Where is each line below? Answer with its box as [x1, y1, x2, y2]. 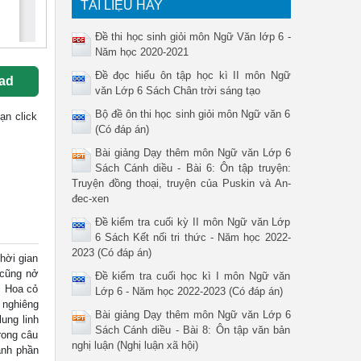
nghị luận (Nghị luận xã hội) [71, 338, 198, 351]
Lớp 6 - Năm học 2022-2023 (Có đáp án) [94, 284, 283, 297]
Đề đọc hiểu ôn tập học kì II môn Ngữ [94, 68, 291, 81]
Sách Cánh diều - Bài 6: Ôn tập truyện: [94, 161, 291, 174]
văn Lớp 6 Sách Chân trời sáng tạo [94, 84, 260, 97]
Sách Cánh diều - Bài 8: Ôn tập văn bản [94, 323, 291, 336]
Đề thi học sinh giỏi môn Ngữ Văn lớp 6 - [94, 30, 291, 43]
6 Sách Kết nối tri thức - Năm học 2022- [94, 230, 291, 243]
